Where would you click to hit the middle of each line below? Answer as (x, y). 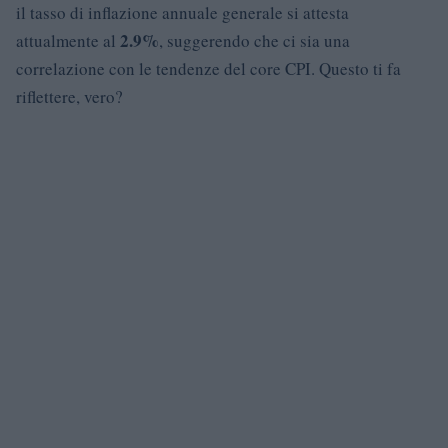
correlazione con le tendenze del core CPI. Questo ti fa (208, 68)
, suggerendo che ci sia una (254, 40)
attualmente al (68, 40)
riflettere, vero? (69, 96)
